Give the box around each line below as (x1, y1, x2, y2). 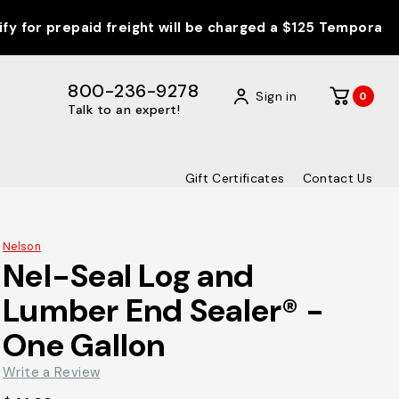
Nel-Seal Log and (3, 255, 254, 297)
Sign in (256, 87, 297, 104)
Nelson (3, 240, 41, 254)
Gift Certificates (184, 169, 285, 186)
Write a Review (3, 362, 101, 381)
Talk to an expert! (68, 102, 181, 118)
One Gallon (3, 324, 166, 366)
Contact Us (302, 169, 372, 186)
